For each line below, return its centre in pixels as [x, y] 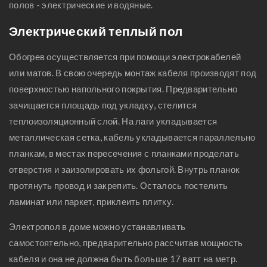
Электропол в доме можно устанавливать [97, 226]
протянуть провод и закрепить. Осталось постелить [119, 185]
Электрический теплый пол [96, 31]
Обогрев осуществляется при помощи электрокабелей [125, 57]
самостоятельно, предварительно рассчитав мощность [126, 243]
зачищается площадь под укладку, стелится [103, 105]
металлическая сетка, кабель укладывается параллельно [132, 137]
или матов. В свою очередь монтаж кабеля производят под [133, 73]
